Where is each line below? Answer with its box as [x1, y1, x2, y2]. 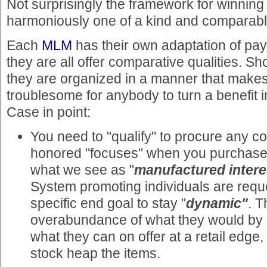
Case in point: [7, 104, 91, 120]
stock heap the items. [30, 246, 160, 262]
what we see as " [30, 162, 134, 178]
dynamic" [186, 195, 248, 212]
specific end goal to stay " [30, 195, 186, 212]
